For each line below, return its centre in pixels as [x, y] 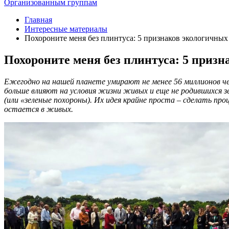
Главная [38, 20]
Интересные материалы [66, 29]
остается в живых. [39, 109]
